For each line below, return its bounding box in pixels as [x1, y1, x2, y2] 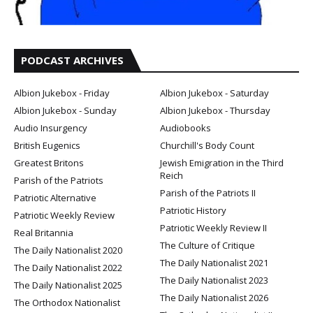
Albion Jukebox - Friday [14, 86, 110, 99]
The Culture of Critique [160, 238, 255, 252]
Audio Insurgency [14, 121, 87, 134]
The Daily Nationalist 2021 [160, 256, 268, 269]
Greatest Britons [14, 156, 84, 169]
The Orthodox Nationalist [14, 296, 120, 309]
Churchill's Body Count [160, 138, 254, 152]
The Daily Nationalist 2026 [160, 291, 268, 304]
